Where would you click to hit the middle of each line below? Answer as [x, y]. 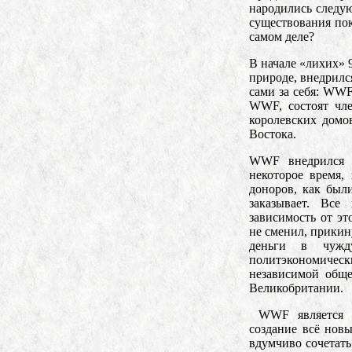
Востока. [273, 134]
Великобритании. [296, 288]
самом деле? [282, 36]
